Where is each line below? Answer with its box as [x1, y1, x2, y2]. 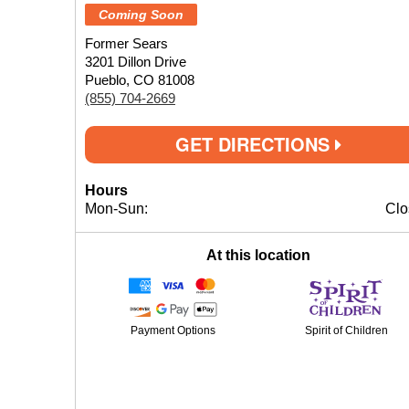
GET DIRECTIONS [175, 131, 335, 157]
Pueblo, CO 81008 [85, 72, 194, 88]
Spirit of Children [304, 324, 388, 337]
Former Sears [85, 36, 168, 51]
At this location [206, 247, 310, 263]
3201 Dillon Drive [85, 54, 186, 69]
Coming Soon [99, 7, 184, 22]
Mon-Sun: [85, 201, 148, 216]
